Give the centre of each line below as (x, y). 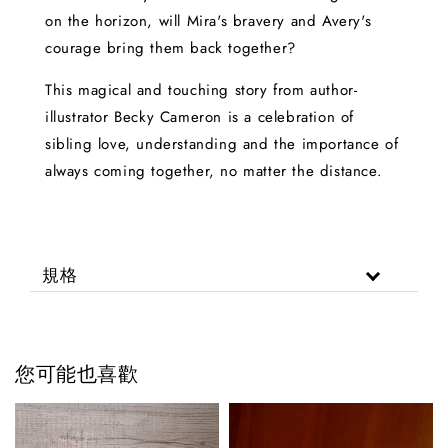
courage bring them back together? (173, 47)
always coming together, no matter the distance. (214, 170)
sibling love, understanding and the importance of (222, 143)
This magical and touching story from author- (201, 89)
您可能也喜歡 (77, 373)
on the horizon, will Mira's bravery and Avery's (208, 20)
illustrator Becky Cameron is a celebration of (200, 116)
